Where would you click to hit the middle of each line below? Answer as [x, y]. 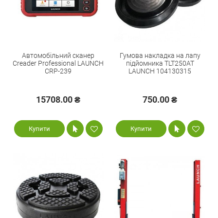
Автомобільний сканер [58, 56]
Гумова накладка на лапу [160, 56]
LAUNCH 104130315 [160, 71]
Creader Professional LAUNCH [58, 64]
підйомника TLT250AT [160, 64]
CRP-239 [58, 71]
